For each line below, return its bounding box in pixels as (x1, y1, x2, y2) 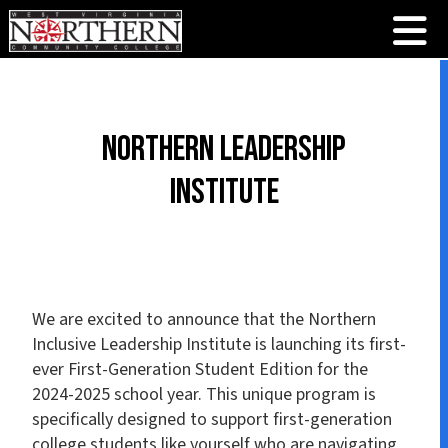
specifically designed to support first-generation (32, 406, 393, 432)
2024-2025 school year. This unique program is (32, 381, 377, 407)
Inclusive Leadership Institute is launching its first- (32, 331, 407, 357)
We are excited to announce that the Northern (32, 306, 377, 332)
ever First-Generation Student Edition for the (32, 356, 369, 382)
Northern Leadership (102, 127, 346, 171)
